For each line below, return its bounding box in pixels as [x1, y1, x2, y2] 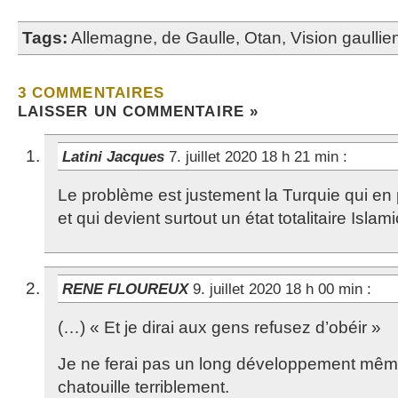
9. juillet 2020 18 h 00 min [193, 280, 367, 298]
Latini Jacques [62, 147, 169, 165]
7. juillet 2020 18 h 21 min [169, 147, 343, 165]
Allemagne [71, 28, 153, 47]
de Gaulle [162, 28, 235, 47]
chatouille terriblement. [58, 378, 229, 396]
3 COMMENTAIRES [18, 84, 165, 101]
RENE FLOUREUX [62, 280, 188, 298]
